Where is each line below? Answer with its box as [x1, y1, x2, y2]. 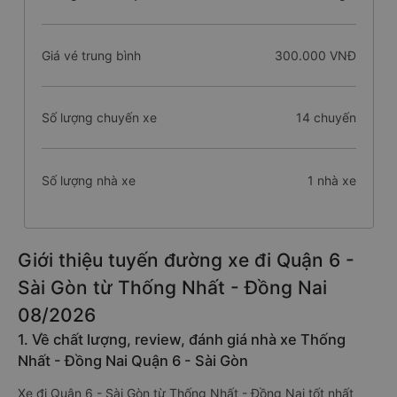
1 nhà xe [307, 172, 356, 188]
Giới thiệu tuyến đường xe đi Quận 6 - [18, 249, 354, 271]
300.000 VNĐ [274, 48, 356, 63]
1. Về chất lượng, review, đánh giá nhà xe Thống [18, 331, 346, 348]
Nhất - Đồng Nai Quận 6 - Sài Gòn [18, 352, 248, 370]
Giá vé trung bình [41, 48, 141, 63]
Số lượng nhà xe [41, 172, 136, 188]
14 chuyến [295, 110, 356, 125]
